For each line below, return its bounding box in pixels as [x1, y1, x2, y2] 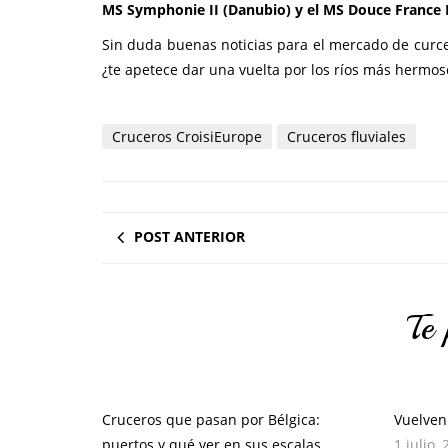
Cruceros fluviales [287, 127, 406, 146]
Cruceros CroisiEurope [112, 127, 262, 146]
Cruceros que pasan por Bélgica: [102, 410, 320, 429]
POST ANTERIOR [134, 227, 245, 246]
